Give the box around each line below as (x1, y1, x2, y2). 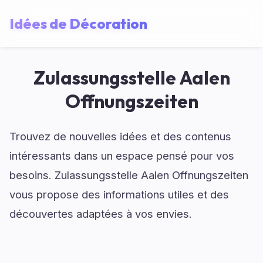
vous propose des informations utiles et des (9, 188, 229, 201)
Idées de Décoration (9, 14, 147, 32)
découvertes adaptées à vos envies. (9, 207, 192, 220)
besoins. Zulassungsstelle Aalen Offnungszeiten (9, 168, 248, 181)
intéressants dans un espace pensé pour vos (9, 149, 234, 162)
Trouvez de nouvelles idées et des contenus (9, 130, 231, 143)
